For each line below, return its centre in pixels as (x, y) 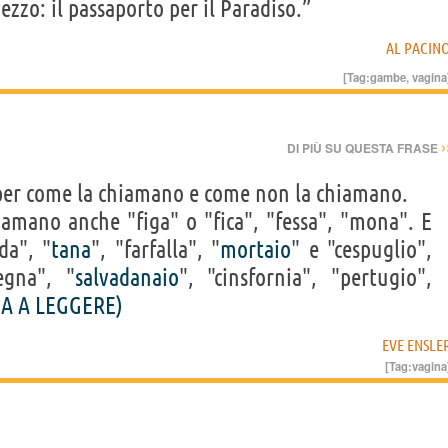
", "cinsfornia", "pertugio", (305, 277)
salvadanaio (126, 277)
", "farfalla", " (155, 249)
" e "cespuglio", (361, 249)
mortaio (255, 249)
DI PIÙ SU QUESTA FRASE (364, 147)
